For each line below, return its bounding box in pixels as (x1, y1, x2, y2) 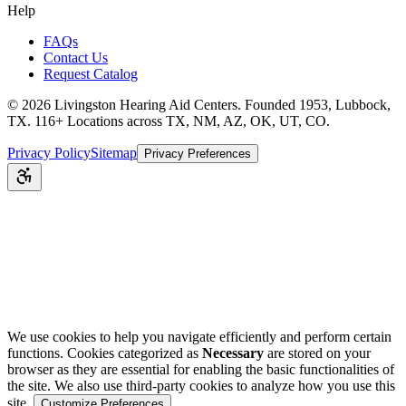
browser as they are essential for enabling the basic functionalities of (7, 361, 394, 377)
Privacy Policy (7, 144, 91, 160)
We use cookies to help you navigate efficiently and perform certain (7, 328, 391, 344)
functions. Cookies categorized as (7, 344, 198, 361)
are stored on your (264, 344, 371, 361)
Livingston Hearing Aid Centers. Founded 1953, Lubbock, (51, 96, 391, 112)
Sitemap (91, 144, 137, 160)
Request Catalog (43, 65, 138, 82)
